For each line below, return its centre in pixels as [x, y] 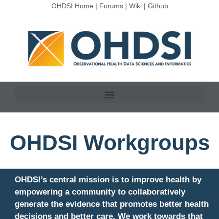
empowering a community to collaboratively [100, 192]
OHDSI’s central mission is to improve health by [108, 180]
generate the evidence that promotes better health [112, 204]
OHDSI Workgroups [109, 143]
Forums [111, 6]
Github [158, 6]
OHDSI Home [72, 6]
